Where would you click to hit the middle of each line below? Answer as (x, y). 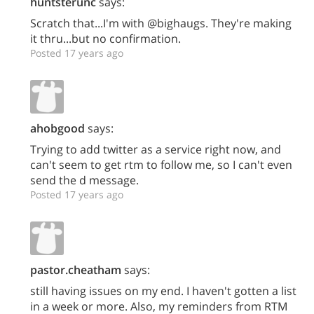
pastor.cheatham (76, 270)
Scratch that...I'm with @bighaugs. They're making (161, 23)
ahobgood (57, 128)
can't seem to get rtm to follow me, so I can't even (161, 165)
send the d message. (84, 180)
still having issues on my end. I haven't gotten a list (163, 291)
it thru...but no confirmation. (105, 39)
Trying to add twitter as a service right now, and (156, 149)
